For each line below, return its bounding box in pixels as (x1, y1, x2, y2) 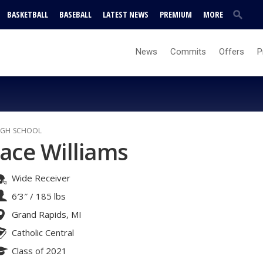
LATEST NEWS (103, 9, 149, 20)
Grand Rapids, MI (12, 208, 82, 220)
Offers (219, 46, 244, 57)
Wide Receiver (12, 172, 70, 184)
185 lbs (36, 190, 66, 202)
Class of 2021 (12, 245, 67, 257)
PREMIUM (160, 9, 192, 20)
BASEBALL (59, 9, 92, 20)
